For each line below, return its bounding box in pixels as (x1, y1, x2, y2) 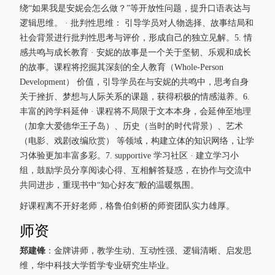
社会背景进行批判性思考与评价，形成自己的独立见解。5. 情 (20, 33, 252, 42)
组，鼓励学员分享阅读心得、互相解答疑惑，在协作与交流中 (20, 166, 252, 175)
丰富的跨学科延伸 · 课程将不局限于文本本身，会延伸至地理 (20, 107, 251, 116)
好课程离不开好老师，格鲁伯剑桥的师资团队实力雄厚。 (20, 201, 234, 211)
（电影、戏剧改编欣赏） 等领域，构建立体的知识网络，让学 (20, 136, 254, 145)
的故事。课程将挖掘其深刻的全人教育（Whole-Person (20, 63, 223, 72)
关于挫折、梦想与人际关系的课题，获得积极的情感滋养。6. (20, 92, 250, 101)
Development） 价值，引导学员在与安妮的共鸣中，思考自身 (20, 77, 249, 87)
